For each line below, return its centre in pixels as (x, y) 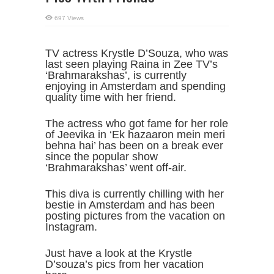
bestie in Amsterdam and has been (130, 205)
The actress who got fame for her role (137, 124)
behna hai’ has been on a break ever (134, 146)
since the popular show (102, 157)
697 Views (69, 18)
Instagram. (71, 227)
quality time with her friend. (111, 97)
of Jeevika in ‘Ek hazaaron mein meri (135, 135)
